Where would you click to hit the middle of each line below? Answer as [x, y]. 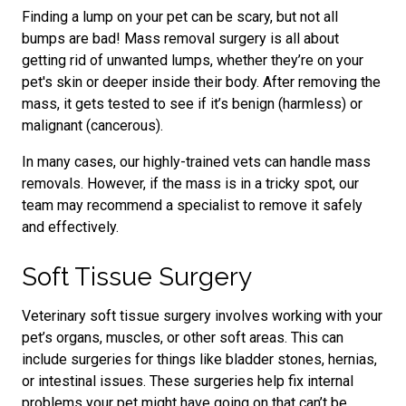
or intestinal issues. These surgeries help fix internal [188, 381]
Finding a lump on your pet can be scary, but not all [180, 17]
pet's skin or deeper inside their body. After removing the [201, 82]
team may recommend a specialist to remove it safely [192, 205]
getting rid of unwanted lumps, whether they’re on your [193, 60]
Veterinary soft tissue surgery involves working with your [202, 316]
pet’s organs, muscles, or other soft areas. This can [183, 338]
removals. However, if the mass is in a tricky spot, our [190, 184]
